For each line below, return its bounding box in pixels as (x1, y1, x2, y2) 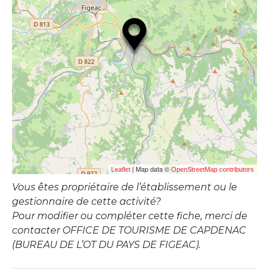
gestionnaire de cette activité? (12, 195, 161, 207)
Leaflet (111, 165, 130, 173)
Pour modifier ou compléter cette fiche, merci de (12, 210, 247, 222)
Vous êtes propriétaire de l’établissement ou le (12, 181, 237, 193)
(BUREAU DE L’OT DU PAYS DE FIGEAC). (12, 238, 201, 250)
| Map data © (130, 163, 171, 174)
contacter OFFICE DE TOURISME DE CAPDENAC (12, 224, 246, 236)
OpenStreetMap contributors (171, 165, 254, 173)
